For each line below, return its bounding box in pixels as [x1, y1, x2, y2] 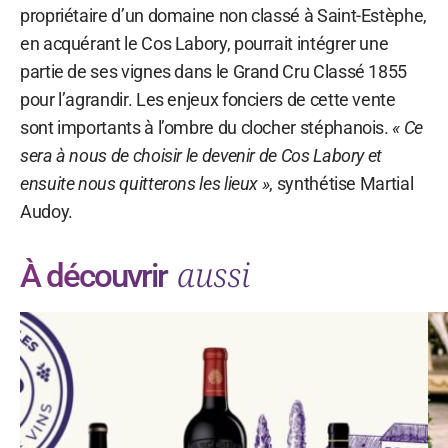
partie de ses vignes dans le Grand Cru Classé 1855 [20, 60, 408, 82]
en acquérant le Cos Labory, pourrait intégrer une [20, 32, 389, 54]
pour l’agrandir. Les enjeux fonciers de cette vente [20, 88, 396, 110]
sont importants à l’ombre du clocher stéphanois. [20, 116, 393, 138]
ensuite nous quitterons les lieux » [20, 172, 270, 194]
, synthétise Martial [269, 172, 414, 194]
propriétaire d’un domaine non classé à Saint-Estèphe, [20, 4, 427, 26]
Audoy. [20, 200, 73, 222]
